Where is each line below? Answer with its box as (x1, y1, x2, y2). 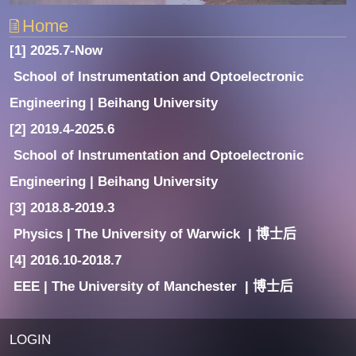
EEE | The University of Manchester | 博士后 (10, 278, 298, 294)
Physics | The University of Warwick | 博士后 (10, 226, 301, 242)
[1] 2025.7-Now (10, 42, 103, 58)
